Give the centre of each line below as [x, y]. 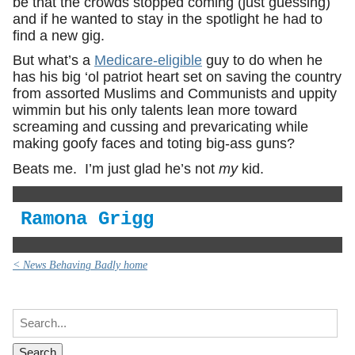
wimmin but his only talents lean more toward [155, 111]
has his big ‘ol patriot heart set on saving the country [177, 77]
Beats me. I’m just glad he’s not [116, 169]
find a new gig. [59, 35]
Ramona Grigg [87, 219]
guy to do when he [262, 61]
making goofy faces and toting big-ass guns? [154, 144]
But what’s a [53, 61]
